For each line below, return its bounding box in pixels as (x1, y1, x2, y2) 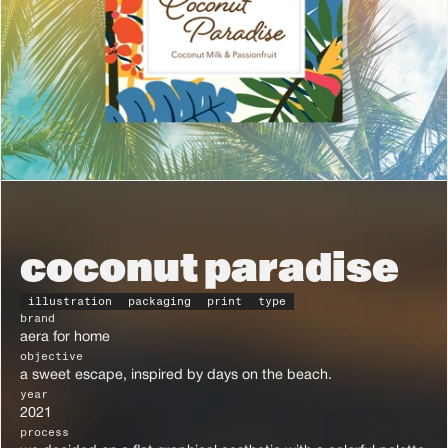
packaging (128, 296, 191, 308)
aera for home (20, 331, 110, 345)
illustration (28, 296, 112, 308)
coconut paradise (20, 249, 399, 290)
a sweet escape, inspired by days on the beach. (20, 369, 332, 383)
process (20, 427, 69, 439)
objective (20, 351, 83, 363)
